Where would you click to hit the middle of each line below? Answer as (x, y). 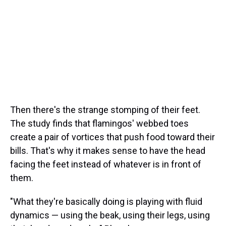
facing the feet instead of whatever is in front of (106, 164)
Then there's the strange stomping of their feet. (105, 110)
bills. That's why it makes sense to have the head (108, 151)
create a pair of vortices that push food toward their (112, 137)
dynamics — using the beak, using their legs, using (110, 215)
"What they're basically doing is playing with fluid (106, 202)
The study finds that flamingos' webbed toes (99, 123)
